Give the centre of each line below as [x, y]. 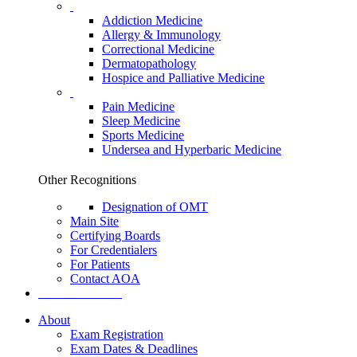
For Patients [100, 264]
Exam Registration [117, 334]
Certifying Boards [115, 235]
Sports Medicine [143, 135]
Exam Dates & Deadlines [134, 348]
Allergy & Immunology [161, 34]
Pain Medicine [138, 106]
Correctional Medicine [158, 49]
